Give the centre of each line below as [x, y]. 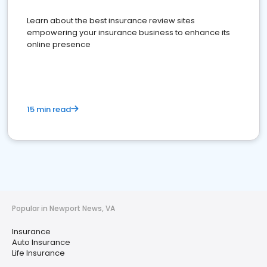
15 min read [49, 109]
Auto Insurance [41, 242]
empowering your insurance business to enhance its [128, 32]
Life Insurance [38, 253]
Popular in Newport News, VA [63, 208]
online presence [59, 44]
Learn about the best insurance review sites [111, 21]
